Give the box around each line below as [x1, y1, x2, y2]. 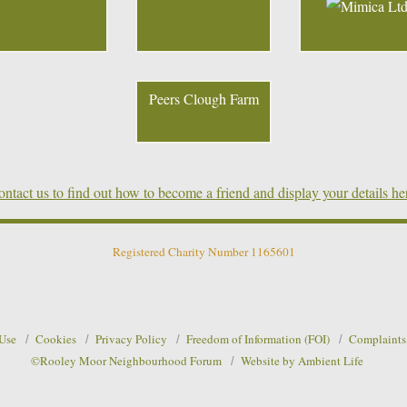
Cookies [35, 330, 76, 347]
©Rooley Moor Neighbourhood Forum [31, 352, 222, 370]
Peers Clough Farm [148, 89, 259, 109]
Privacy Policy [95, 330, 167, 347]
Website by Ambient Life [241, 352, 363, 370]
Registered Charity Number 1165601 [112, 243, 295, 261]
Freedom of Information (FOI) [186, 330, 330, 347]
